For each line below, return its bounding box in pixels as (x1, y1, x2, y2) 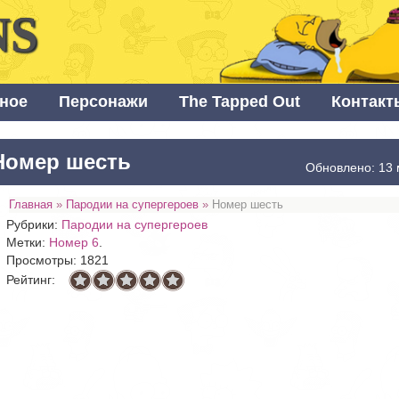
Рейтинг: (6, 272, 56, 287)
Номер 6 (49, 235, 100, 250)
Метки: (6, 235, 50, 250)
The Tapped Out (179, 93, 300, 111)
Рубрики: (6, 217, 62, 232)
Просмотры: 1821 (6, 253, 110, 268)
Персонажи (59, 93, 148, 111)
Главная (9, 198, 53, 212)
